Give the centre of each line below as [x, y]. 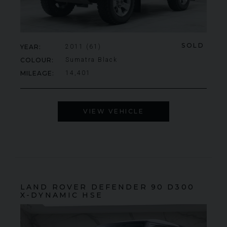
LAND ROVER [54, 187]
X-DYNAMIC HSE [62, 195]
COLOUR [36, 60]
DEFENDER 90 [127, 187]
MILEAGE [36, 73]
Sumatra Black [91, 60]
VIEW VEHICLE [113, 111]
